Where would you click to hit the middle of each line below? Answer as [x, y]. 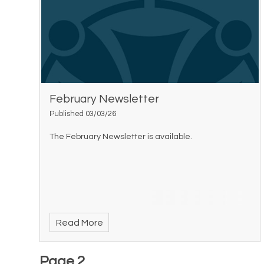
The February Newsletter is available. [121, 136]
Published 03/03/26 [83, 114]
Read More [79, 222]
